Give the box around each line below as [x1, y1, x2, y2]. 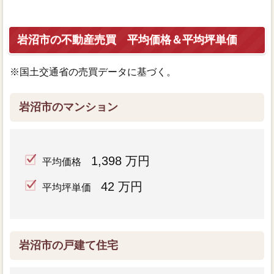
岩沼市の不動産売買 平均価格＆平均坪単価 [17, 33, 237, 46]
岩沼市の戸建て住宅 [18, 239, 118, 251]
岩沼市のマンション [18, 100, 118, 113]
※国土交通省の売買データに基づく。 [9, 66, 176, 77]
